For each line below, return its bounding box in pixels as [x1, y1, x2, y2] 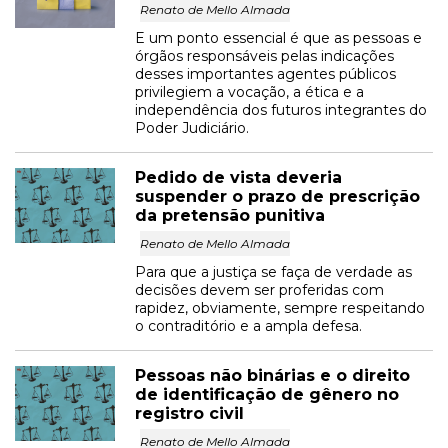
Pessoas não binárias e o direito [135, 366, 410, 385]
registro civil [135, 404, 244, 423]
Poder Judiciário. [135, 119, 249, 137]
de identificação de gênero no [135, 385, 399, 404]
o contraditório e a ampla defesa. [135, 317, 362, 335]
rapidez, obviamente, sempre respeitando [135, 299, 425, 317]
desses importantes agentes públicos [135, 65, 396, 83]
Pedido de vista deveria [135, 168, 342, 187]
